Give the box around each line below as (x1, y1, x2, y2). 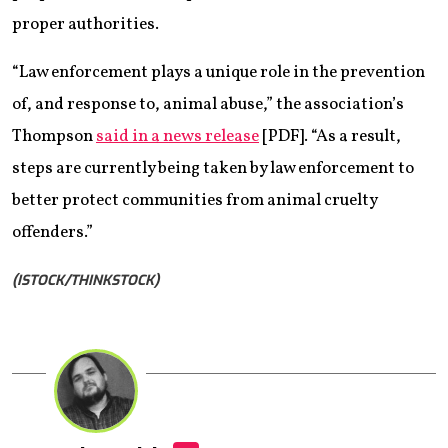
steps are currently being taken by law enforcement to (12, 156, 414, 180)
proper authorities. (12, 12, 159, 36)
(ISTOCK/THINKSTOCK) (12, 270, 159, 290)
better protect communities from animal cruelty (12, 188, 377, 212)
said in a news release (96, 124, 259, 148)
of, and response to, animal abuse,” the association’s (12, 92, 404, 116)
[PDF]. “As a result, (259, 124, 401, 148)
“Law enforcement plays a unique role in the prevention (12, 60, 425, 84)
